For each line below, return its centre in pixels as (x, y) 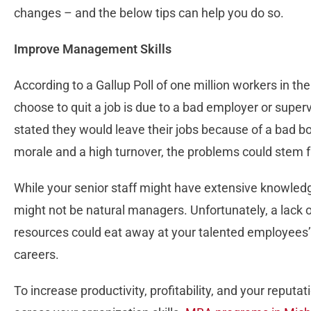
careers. (36, 255)
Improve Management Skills (93, 49)
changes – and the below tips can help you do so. (149, 13)
